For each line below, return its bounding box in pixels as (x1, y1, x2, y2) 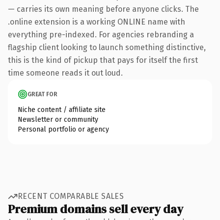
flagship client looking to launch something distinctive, (8, 42, 206, 52)
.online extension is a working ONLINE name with (8, 17, 185, 27)
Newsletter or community (18, 115, 98, 124)
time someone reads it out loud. (8, 68, 123, 78)
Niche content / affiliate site (18, 105, 106, 114)
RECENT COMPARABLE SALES (18, 192, 124, 201)
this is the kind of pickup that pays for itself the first (8, 55, 198, 65)
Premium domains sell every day (8, 200, 183, 217)
